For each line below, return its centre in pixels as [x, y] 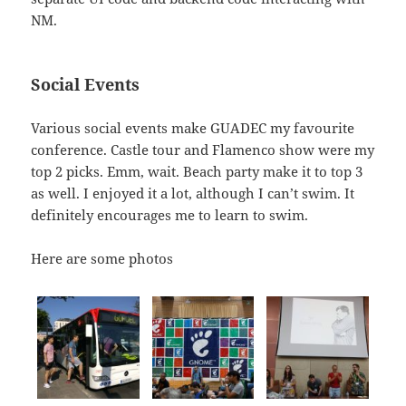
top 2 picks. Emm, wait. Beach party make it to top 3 [197, 171]
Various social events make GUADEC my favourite [193, 127]
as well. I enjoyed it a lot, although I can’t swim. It [193, 193]
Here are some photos [102, 258]
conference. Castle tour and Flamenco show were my [203, 149]
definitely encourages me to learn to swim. [170, 214]
